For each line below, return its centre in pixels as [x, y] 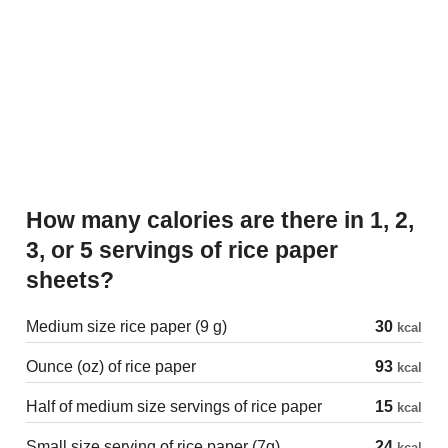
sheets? [70, 279]
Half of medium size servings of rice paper [174, 406]
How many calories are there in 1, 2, [34, 219]
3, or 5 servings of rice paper [182, 249]
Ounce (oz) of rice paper [111, 366]
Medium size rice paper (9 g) [126, 326]
